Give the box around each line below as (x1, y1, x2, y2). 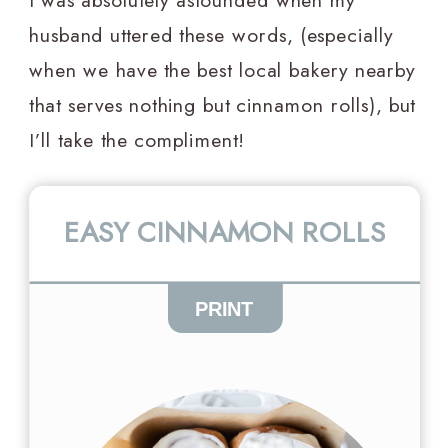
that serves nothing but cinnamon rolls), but (29, 91, 416, 120)
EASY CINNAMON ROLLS (64, 212, 386, 254)
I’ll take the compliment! (29, 126, 246, 155)
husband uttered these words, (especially (29, 21, 394, 50)
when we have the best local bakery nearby (29, 56, 416, 85)
